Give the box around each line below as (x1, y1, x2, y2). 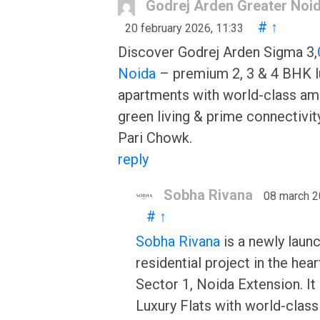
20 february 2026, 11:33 (125, 21, 244, 35)
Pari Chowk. (118, 129, 192, 146)
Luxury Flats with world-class (136, 297, 319, 314)
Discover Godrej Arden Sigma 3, (118, 44, 317, 61)
